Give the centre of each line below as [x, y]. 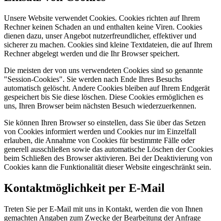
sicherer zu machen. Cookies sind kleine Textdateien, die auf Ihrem [108, 44]
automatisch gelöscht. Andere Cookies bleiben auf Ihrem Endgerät [107, 88]
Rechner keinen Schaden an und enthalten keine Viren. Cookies [103, 27]
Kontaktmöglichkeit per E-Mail [84, 188]
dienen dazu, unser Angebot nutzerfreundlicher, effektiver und [100, 36]
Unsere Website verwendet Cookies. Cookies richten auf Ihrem [102, 18]
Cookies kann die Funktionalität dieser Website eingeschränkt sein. [108, 167]
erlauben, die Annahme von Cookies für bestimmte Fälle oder [99, 140]
